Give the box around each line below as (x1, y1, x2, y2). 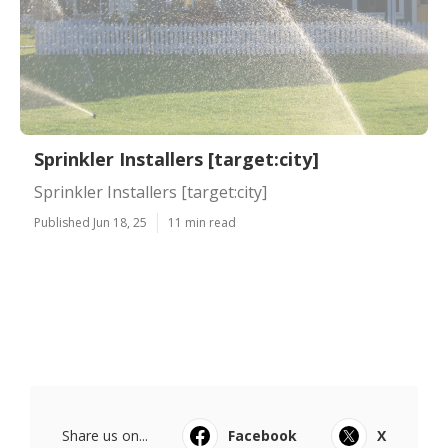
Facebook (228, 426, 297, 445)
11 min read (168, 214, 236, 231)
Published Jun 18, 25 (34, 214, 147, 231)
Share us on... (62, 426, 148, 445)
